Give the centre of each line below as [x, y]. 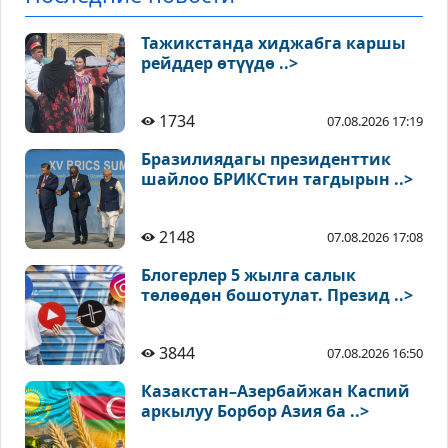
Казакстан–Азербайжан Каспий [275, 391]
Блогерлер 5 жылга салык [248, 275]
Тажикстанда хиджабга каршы [273, 43]
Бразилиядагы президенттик [266, 159]
